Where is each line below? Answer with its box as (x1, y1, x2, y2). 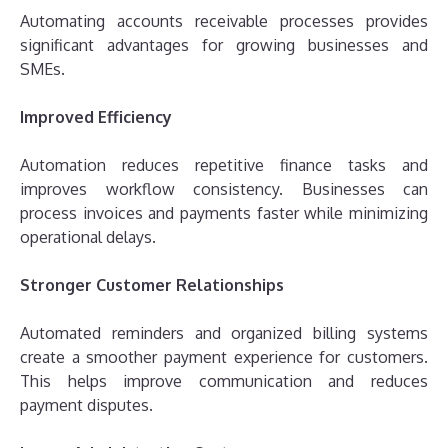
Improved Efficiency (20, 106, 172, 127)
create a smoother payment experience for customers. (20, 346, 428, 367)
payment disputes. (20, 394, 153, 415)
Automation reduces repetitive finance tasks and (20, 154, 428, 175)
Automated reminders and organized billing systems (20, 322, 428, 343)
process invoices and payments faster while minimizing (20, 202, 428, 223)
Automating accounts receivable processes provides (20, 10, 428, 31)
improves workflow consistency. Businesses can (20, 178, 428, 199)
